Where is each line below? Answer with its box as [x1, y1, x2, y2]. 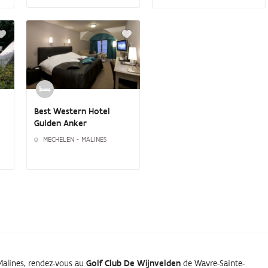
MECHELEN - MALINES [43, 135, 106, 144]
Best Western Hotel [34, 105, 110, 117]
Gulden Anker [34, 117, 87, 129]
